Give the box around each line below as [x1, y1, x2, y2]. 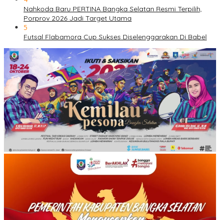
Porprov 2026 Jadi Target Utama [24, 14, 132, 23]
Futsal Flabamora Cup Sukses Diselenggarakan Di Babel [24, 32, 207, 42]
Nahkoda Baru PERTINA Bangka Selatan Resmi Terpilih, [24, 4, 202, 14]
